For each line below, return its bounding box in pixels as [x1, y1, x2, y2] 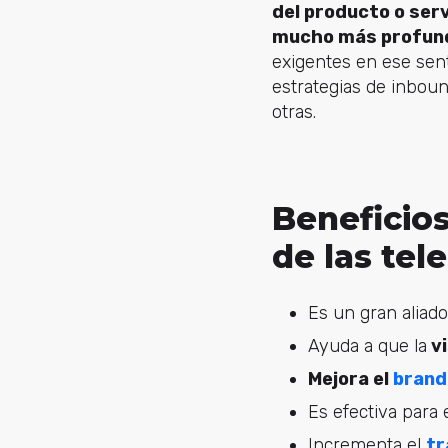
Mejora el [308, 368, 393, 391]
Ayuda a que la [308, 335, 427, 358]
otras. [272, 100, 316, 123]
